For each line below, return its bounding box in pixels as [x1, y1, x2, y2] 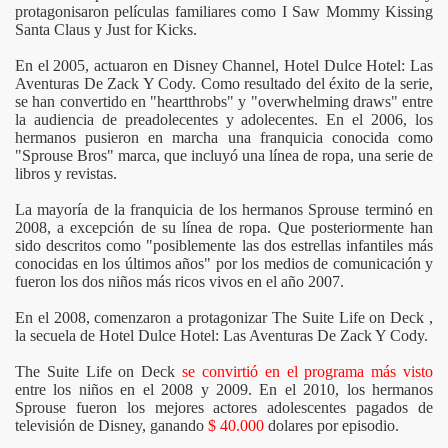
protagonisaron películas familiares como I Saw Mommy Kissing [15, 3, 433, 20]
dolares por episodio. [264, 417, 399, 434]
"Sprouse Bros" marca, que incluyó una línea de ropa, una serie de [15, 147, 433, 164]
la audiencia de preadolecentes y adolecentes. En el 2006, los [15, 111, 433, 128]
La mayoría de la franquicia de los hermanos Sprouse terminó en [15, 201, 433, 218]
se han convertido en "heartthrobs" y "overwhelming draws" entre [15, 93, 433, 110]
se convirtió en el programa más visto [182, 363, 434, 380]
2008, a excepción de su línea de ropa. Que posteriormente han [15, 219, 433, 236]
